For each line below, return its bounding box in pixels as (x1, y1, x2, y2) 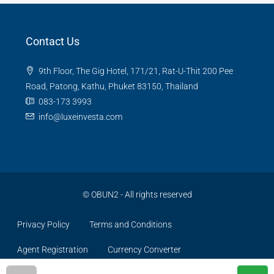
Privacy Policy (17, 220, 70, 230)
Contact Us (26, 35, 80, 48)
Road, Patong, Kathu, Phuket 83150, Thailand (26, 81, 198, 92)
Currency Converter (108, 245, 181, 255)
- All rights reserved (118, 190, 192, 200)
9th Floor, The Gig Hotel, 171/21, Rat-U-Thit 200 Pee (39, 66, 233, 76)
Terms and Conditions (89, 220, 172, 230)
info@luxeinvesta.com (39, 112, 122, 122)
